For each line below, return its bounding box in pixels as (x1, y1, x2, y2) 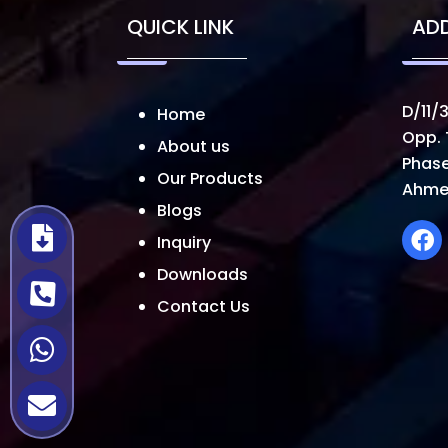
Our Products (157, 167, 263, 191)
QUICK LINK (127, 13, 234, 42)
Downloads (157, 263, 248, 287)
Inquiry (157, 231, 211, 255)
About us (157, 135, 230, 159)
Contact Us (157, 295, 250, 319)
